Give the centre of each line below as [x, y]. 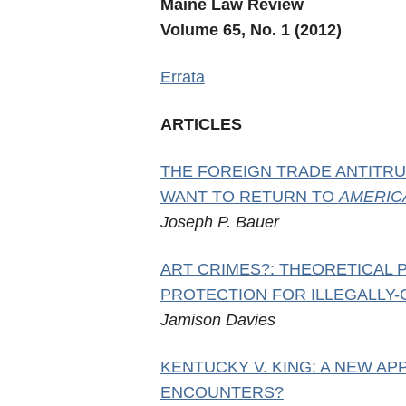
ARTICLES [201, 124]
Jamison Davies [217, 320]
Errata [182, 77]
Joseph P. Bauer [219, 222]
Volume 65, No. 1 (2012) [251, 30]
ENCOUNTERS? [222, 392]
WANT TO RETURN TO [249, 197]
